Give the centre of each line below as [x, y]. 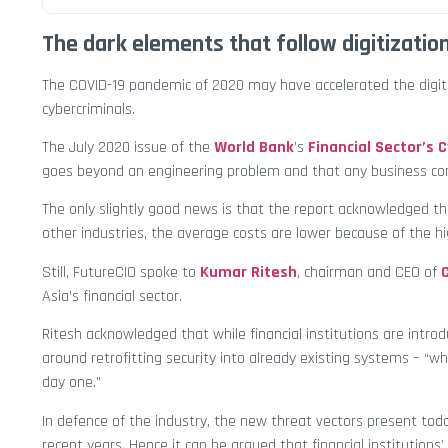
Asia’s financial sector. [112, 296]
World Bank [254, 148]
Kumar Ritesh [248, 272]
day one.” [71, 383]
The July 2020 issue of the [128, 148]
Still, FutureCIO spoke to [121, 272]
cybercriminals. [88, 109]
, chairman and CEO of [369, 272]
